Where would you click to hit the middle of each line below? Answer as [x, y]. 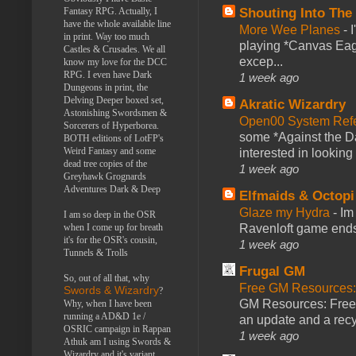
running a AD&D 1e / [104, 316]
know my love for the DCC [115, 62]
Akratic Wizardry [292, 104]
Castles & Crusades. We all [114, 49]
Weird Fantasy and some [110, 151]
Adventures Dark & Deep [112, 189]
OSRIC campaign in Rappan [117, 329]
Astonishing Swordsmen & [115, 112]
